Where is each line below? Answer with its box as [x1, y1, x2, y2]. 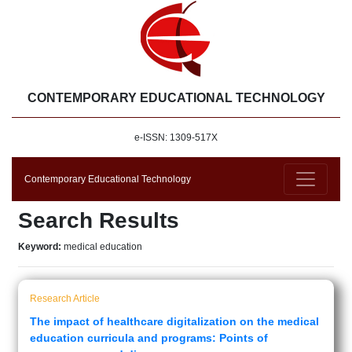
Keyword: [18, 241, 64, 252]
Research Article [30, 293, 100, 304]
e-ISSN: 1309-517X [134, 132, 218, 143]
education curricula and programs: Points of [30, 332, 268, 344]
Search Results [18, 208, 179, 233]
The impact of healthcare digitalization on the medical [30, 315, 319, 328]
